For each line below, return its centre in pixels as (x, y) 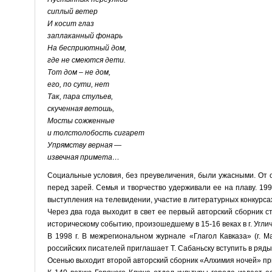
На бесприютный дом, (87, 48)
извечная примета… (83, 157)
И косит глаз (70, 23)
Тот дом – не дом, (79, 72)
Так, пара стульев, (80, 96)
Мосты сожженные (81, 121)
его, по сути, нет (78, 84)
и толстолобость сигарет (96, 133)
